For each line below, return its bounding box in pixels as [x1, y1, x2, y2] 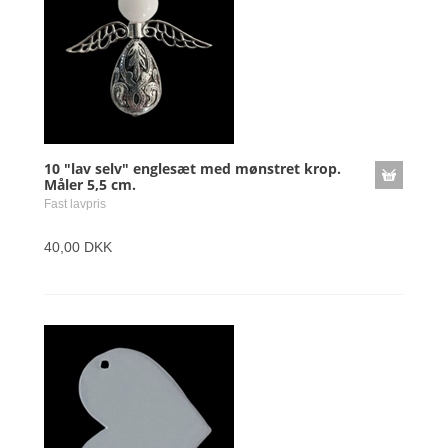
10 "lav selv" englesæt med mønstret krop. [44, 159, 341, 178]
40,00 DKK [44, 239, 112, 255]
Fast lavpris [44, 197, 106, 211]
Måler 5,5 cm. [44, 175, 136, 194]
